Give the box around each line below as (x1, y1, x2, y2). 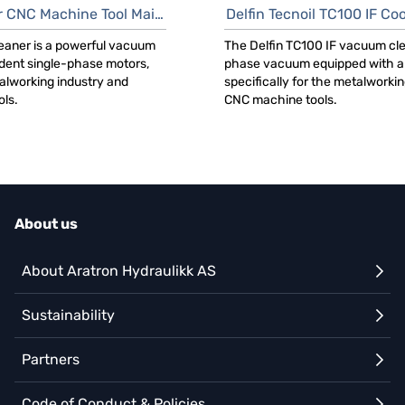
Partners (22, 351, 80, 368)
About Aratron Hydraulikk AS (22, 262, 216, 279)
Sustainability (22, 306, 115, 324)
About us (14, 215, 78, 232)
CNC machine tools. (224, 92, 337, 108)
